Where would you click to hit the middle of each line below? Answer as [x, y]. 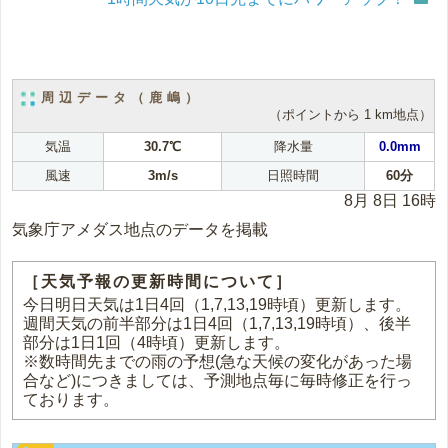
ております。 [71, 400]
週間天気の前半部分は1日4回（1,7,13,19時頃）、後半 [217, 324]
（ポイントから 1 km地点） [351, 114]
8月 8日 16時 [389, 201]
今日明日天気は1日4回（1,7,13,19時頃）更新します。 [217, 305]
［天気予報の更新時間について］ [158, 282]
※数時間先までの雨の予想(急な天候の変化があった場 [218, 362]
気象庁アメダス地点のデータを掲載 [140, 230]
